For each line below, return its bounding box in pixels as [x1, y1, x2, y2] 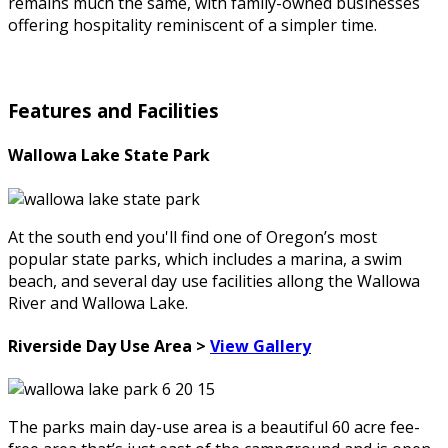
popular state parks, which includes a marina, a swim [8, 247, 402, 270]
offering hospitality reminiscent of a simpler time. [8, 13, 377, 36]
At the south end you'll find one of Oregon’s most [8, 225, 377, 248]
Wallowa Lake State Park [8, 144, 210, 167]
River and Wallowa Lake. [8, 291, 188, 314]
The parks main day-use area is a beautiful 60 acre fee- [8, 416, 420, 439]
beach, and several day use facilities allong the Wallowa [8, 269, 420, 292]
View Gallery [210, 335, 311, 357]
